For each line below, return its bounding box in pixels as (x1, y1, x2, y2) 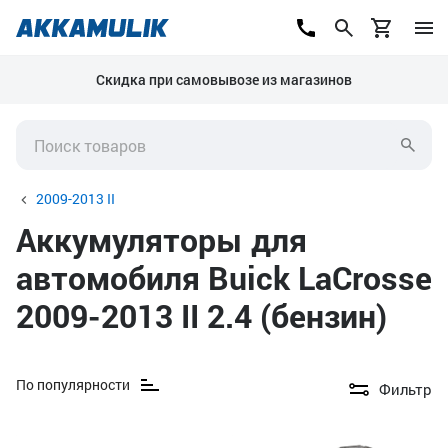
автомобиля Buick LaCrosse (16, 256, 432, 299)
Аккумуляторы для (16, 218, 307, 261)
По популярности (16, 375, 130, 394)
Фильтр (379, 379, 432, 399)
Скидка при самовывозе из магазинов (96, 70, 352, 89)
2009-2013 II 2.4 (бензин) (16, 294, 387, 337)
